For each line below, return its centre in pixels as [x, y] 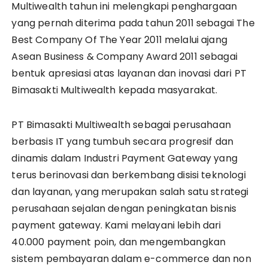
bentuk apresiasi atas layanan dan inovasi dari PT [129, 73]
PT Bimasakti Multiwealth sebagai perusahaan [121, 124]
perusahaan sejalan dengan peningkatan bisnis [124, 208]
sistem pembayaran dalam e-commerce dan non [131, 258]
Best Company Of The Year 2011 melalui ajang [119, 39]
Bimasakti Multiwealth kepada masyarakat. [115, 90]
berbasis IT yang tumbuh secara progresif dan [123, 141]
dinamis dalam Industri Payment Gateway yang [124, 158]
